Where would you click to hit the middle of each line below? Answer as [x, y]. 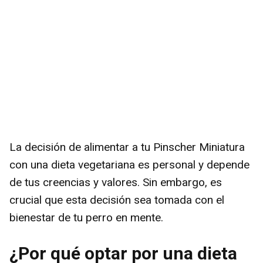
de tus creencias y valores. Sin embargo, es [116, 182]
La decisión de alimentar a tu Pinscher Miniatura [127, 147]
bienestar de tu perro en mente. [86, 217]
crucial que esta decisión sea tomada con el [117, 200]
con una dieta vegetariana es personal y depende [129, 164]
